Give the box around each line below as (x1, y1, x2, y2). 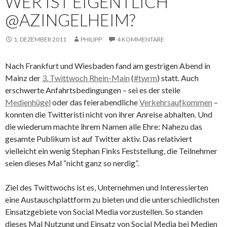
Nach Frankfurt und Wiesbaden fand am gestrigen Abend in (5, 60, 210, 70)
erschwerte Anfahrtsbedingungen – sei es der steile (5, 85, 180, 95)
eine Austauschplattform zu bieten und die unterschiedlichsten (5, 194, 219, 204)
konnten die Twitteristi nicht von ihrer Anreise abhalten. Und (5, 109, 212, 119)
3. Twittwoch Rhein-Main (42, 72, 130, 83)
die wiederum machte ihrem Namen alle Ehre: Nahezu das (5, 121, 202, 131)
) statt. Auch (157, 72, 199, 83)
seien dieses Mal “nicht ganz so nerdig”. (5, 158, 139, 168)
